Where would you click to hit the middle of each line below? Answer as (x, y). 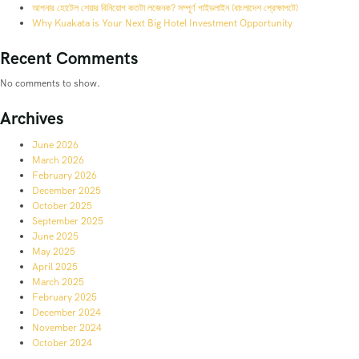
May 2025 (54, 251)
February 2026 (65, 175)
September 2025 (68, 221)
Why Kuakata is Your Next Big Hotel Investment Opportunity (162, 23)
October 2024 (62, 343)
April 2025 (55, 266)
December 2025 (67, 190)
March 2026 (58, 160)
